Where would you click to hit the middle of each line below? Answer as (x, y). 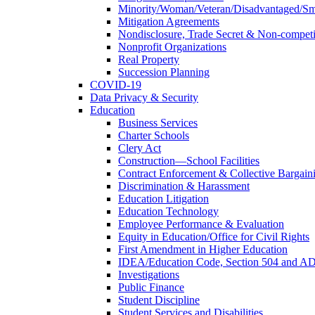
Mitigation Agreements (169, 21)
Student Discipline (159, 300)
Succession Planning (164, 72)
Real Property (149, 59)
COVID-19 (116, 84)
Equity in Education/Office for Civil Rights (214, 236)
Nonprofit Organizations (172, 46)
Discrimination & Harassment (184, 186)
